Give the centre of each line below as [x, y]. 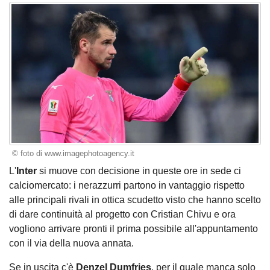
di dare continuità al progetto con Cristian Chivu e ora [122, 214]
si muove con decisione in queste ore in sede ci [139, 171]
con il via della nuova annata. [71, 243]
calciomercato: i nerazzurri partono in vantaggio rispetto [127, 185]
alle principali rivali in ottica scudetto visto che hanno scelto [135, 199]
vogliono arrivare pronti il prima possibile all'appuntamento [133, 228]
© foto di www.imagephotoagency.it [73, 154]
